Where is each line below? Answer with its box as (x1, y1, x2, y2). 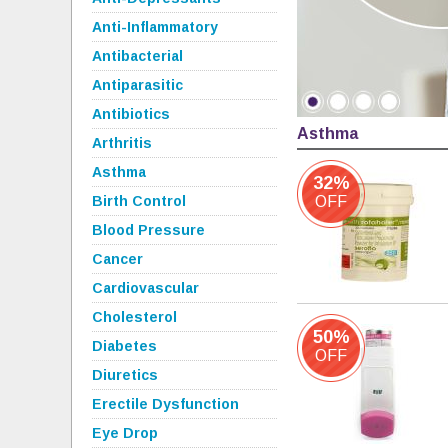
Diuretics (92, 367, 158, 383)
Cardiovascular (92, 280, 199, 296)
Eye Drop (92, 425, 158, 441)
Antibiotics (92, 106, 170, 122)
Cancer (92, 251, 143, 267)
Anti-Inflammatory (92, 19, 218, 35)
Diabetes (92, 338, 157, 354)
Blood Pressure (92, 222, 205, 238)
